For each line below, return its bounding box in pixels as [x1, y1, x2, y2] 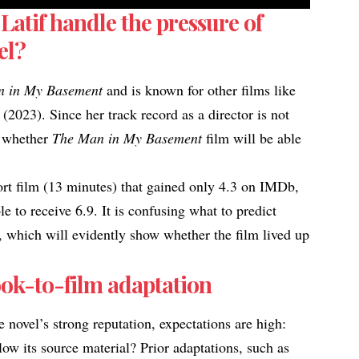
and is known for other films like [107, 79, 296, 99]
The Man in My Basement [52, 127, 203, 147]
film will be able [202, 127, 302, 147]
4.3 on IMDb [219, 175, 296, 196]
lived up [263, 224, 310, 244]
